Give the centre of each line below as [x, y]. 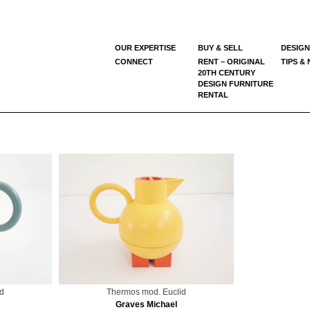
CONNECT [134, 61]
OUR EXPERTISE [145, 47]
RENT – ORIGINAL [231, 61]
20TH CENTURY [227, 72]
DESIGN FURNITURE [236, 83]
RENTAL [213, 94]
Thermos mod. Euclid [147, 292]
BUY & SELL [220, 47]
